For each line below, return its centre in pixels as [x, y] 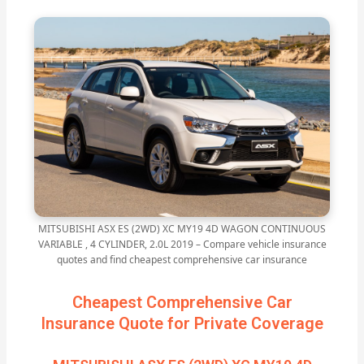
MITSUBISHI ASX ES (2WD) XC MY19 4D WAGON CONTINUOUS [182, 229]
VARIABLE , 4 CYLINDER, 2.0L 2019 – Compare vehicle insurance [182, 245]
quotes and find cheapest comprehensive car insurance [182, 260]
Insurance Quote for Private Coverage [182, 324]
